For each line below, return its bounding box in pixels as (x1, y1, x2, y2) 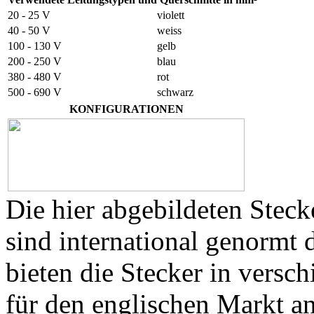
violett (157, 9, 184, 22)
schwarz (157, 86, 193, 99)
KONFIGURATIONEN (69, 103, 184, 116)
